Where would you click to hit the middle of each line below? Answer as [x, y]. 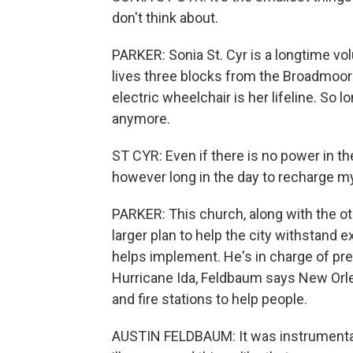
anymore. [141, 119]
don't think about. [165, 18]
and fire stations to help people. [210, 299]
